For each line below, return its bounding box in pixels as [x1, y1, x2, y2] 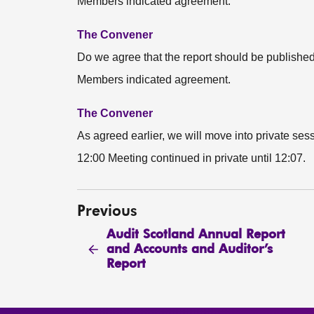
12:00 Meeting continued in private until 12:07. [77, 152, 306, 164]
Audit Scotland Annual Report [106, 228, 285, 241]
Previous [77, 205, 137, 219]
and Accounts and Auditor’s [106, 243, 273, 256]
